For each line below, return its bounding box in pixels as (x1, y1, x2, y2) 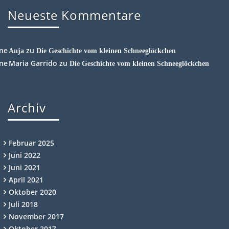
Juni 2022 (9, 150, 40, 160)
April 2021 (9, 174, 43, 185)
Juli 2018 (9, 199, 38, 209)
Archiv (8, 99, 46, 116)
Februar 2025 (9, 138, 54, 148)
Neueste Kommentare (8, 6, 141, 24)
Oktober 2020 (9, 187, 56, 197)
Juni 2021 (9, 162, 40, 172)
